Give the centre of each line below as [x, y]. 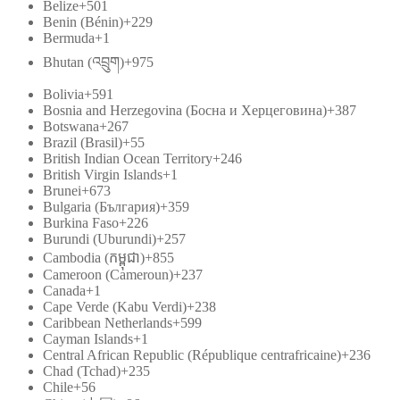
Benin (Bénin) [83, 21]
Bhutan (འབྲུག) [83, 62]
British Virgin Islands [103, 174]
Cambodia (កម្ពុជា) [94, 257]
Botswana [71, 126]
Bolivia [63, 94]
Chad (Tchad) [82, 371]
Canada [64, 290]
